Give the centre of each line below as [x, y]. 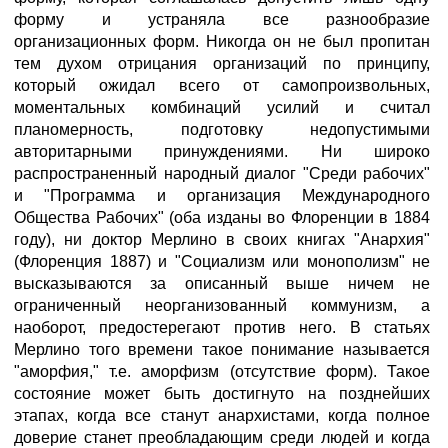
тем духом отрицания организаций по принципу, [222, 63]
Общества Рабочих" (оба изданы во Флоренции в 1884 [222, 217]
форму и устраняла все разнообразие [222, 19]
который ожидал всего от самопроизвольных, [222, 85]
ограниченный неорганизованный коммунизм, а [222, 305]
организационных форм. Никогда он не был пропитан [222, 41]
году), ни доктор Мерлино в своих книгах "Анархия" [222, 239]
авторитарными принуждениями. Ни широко [222, 151]
